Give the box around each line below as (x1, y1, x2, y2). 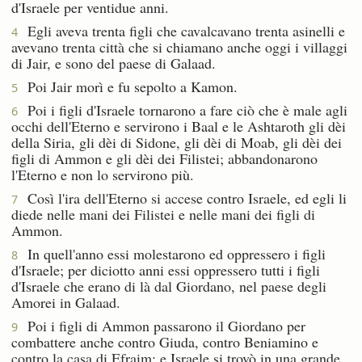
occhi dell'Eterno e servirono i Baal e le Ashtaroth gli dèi (11, 116, 346, 136)
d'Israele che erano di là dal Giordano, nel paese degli (11, 276, 326, 296)
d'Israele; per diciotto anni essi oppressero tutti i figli (11, 259, 320, 280)
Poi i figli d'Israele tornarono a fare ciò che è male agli (18, 99, 347, 120)
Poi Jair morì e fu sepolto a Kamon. (18, 76, 238, 96)
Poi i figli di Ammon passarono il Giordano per (18, 315, 305, 335)
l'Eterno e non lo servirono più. (11, 164, 194, 184)
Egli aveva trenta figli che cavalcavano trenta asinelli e (18, 20, 345, 40)
